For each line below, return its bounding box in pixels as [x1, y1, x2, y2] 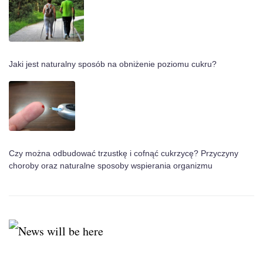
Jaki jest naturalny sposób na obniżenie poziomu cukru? [9, 59, 217, 69]
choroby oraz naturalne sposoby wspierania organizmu [9, 161, 213, 171]
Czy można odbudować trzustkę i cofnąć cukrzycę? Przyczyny [9, 149, 238, 159]
